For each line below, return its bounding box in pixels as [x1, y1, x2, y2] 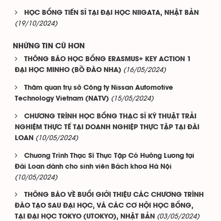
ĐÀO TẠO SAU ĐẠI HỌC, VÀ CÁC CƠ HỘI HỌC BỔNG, [15, 203, 193, 210]
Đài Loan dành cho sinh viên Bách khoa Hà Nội [15, 164, 172, 171]
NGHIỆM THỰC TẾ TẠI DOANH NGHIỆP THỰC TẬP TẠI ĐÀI [15, 124, 199, 131]
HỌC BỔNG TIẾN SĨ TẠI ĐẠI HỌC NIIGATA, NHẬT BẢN [24, 10, 199, 17]
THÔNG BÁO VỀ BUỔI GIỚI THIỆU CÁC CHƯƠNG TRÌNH [24, 192, 204, 199]
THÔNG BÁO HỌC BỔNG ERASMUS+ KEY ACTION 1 [24, 56, 191, 63]
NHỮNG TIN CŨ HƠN [13, 43, 85, 50]
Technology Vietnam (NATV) [15, 96, 109, 103]
